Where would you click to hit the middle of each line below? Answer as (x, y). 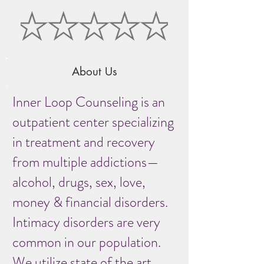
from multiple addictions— (86, 162)
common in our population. (87, 242)
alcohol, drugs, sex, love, (79, 182)
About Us (94, 72)
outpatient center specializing (93, 122)
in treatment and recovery (84, 142)
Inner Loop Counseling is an (89, 102)
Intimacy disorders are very (86, 222)
